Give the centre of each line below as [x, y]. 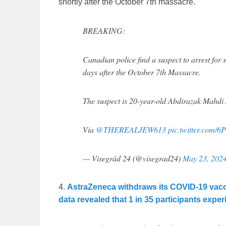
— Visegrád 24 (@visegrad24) [133, 158]
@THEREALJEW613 [131, 130]
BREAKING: [104, 31]
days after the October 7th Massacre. [142, 72]
